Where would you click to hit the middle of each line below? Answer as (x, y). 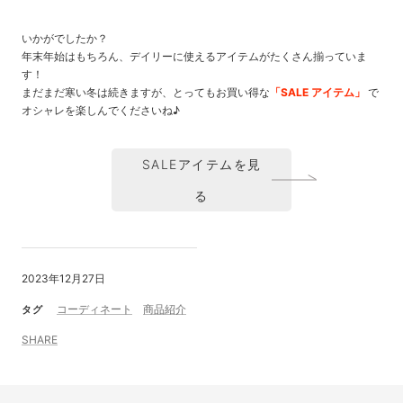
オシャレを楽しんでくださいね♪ (101, 111)
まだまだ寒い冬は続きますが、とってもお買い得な (146, 93)
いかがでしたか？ (65, 39)
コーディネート (94, 309)
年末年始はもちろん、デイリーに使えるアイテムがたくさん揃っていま (194, 57)
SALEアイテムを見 (201, 165)
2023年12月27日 (63, 279)
